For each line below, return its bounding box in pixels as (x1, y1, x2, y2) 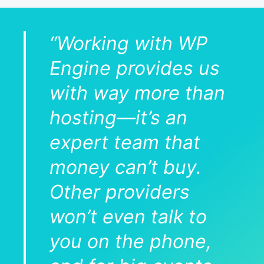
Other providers (49, 180, 190, 204)
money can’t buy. (49, 156, 202, 179)
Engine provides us (49, 57, 220, 80)
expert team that (49, 131, 200, 154)
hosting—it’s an (49, 106, 187, 130)
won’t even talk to (49, 205, 207, 229)
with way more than (49, 81, 225, 105)
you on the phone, (49, 230, 212, 253)
